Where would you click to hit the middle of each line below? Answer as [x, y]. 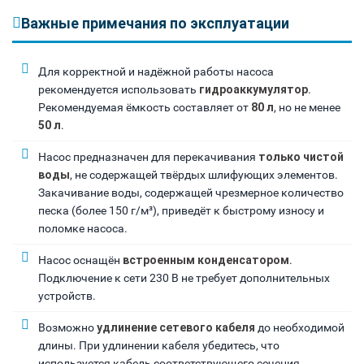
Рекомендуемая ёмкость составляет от [145, 107]
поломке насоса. [83, 228]
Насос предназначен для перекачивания [148, 156]
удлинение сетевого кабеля [176, 327]
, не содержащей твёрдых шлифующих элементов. [204, 174]
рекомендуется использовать [119, 89]
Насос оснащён [80, 260]
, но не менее [307, 107]
